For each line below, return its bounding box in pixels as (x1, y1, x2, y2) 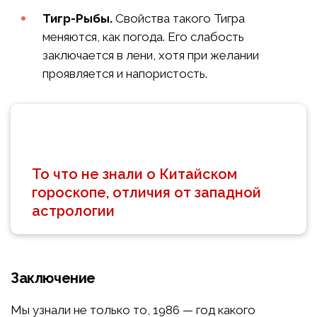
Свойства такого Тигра (113, 11, 245, 25)
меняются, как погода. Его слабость (42, 29, 244, 44)
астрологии (32, 202, 115, 219)
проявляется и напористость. (42, 66, 207, 81)
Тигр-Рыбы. (42, 11, 113, 25)
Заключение (11, 269, 96, 287)
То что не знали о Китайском (32, 165, 237, 183)
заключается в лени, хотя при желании (42, 47, 259, 62)
